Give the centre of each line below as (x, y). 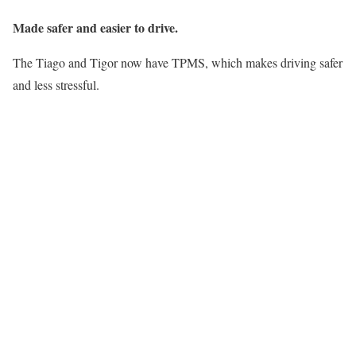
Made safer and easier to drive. (95, 27)
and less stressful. (56, 84)
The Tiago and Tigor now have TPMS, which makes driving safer (178, 62)
